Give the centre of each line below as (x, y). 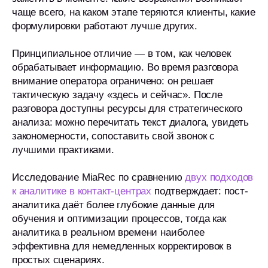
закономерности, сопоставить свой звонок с (114, 136)
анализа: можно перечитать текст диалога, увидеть (130, 122)
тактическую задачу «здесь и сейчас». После (117, 95)
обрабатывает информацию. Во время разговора (125, 67)
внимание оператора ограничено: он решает (113, 81)
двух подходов (219, 177)
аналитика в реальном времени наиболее (108, 232)
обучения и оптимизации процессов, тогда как (119, 219)
